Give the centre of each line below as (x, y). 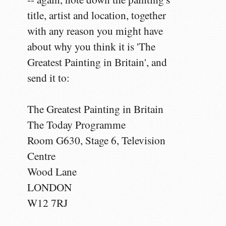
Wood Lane (52, 171)
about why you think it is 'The (92, 46)
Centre (42, 156)
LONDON (50, 187)
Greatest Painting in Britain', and (97, 62)
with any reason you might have (95, 31)
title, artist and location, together (97, 15)
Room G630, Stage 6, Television (97, 140)
